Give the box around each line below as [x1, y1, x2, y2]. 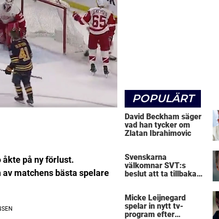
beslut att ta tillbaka [125, 169, 197, 179]
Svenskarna [125, 153, 167, 162]
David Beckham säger [125, 111, 201, 121]
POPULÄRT [132, 91, 194, 105]
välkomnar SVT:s [125, 161, 186, 171]
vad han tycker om [125, 120, 190, 130]
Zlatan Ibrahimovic [125, 128, 191, 138]
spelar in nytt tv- [125, 201, 183, 211]
